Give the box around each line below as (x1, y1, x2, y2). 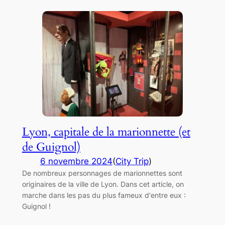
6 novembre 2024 (40, 156, 113, 166)
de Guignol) (22, 139, 80, 155)
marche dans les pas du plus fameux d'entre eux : (22, 190, 186, 199)
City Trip (115, 156, 149, 166)
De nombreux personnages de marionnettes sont (22, 168, 182, 177)
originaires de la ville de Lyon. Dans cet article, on (22, 179, 184, 188)
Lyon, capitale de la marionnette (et (22, 124, 190, 140)
